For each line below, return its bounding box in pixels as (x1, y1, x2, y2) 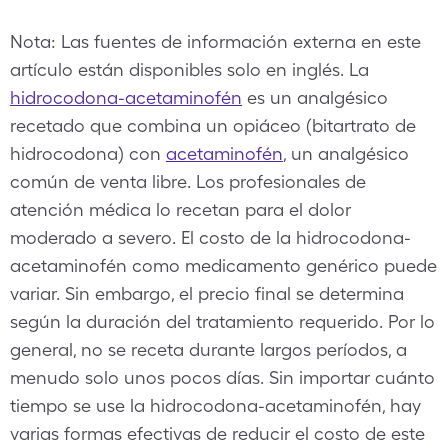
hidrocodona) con (10, 143, 166, 164)
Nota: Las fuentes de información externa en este (10, 31, 421, 52)
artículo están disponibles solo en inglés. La (10, 59, 369, 80)
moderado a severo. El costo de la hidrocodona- (10, 227, 411, 248)
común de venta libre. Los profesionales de (10, 171, 366, 192)
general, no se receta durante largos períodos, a (10, 339, 407, 360)
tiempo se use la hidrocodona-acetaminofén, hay (10, 395, 421, 416)
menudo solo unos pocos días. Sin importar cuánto (10, 367, 435, 388)
